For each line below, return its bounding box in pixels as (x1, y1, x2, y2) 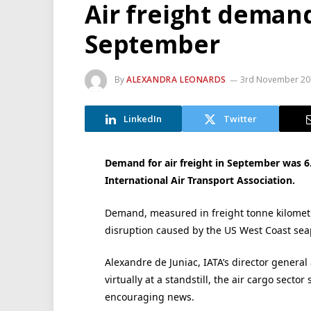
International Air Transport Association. (104, 174, 295, 187)
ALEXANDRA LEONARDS (126, 74, 226, 86)
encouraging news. (104, 290, 194, 304)
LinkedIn (123, 112, 162, 125)
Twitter (224, 112, 257, 125)
